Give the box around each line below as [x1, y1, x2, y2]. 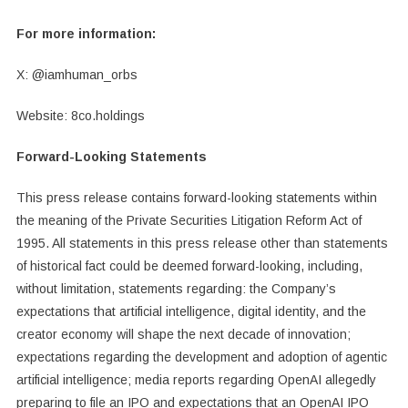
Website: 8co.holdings [15, 107, 145, 123]
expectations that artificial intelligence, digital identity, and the [15, 303, 366, 319]
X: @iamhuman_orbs [15, 66, 138, 82]
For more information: [15, 25, 156, 41]
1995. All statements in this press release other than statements [15, 235, 388, 250]
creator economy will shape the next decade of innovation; [15, 326, 351, 342]
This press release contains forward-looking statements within [15, 189, 377, 205]
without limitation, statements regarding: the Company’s [15, 280, 336, 296]
